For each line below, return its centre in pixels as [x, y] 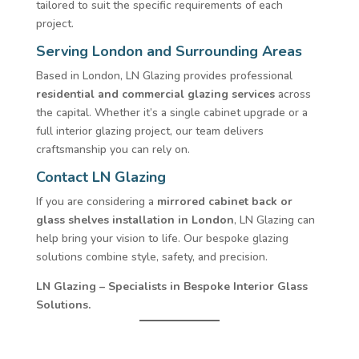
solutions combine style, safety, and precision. [151, 256]
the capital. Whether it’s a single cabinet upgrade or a [171, 112]
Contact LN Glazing [101, 177]
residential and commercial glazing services [155, 94]
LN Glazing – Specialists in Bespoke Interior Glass [171, 286]
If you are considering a [96, 201]
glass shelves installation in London [135, 220]
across [292, 94]
